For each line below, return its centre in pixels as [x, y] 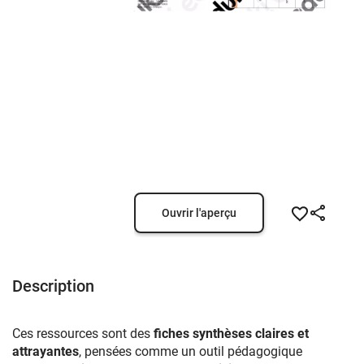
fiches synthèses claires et [231, 334]
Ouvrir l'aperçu [199, 213]
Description [53, 286]
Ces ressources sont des [83, 334]
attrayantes [45, 351]
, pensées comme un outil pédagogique [191, 351]
